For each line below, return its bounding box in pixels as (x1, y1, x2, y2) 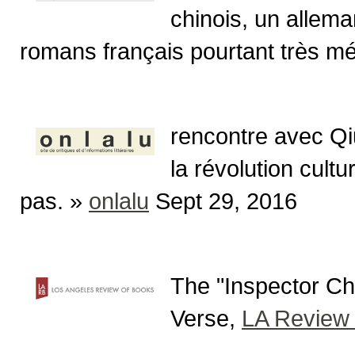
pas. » (20, 187, 89, 214)
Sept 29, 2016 (149, 187, 297, 214)
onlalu (89, 187, 149, 214)
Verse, (170, 304, 242, 331)
